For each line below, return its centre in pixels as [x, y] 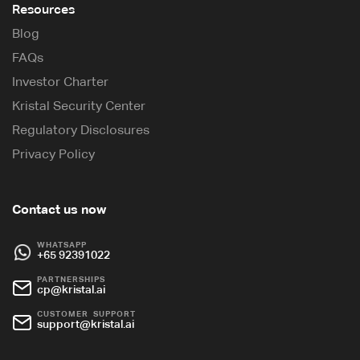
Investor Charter [60, 82]
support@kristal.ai [86, 324]
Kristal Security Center [79, 106]
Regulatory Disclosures [81, 130]
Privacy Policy [53, 154]
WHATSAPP [62, 245]
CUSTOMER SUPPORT [86, 314]
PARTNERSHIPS [71, 279]
